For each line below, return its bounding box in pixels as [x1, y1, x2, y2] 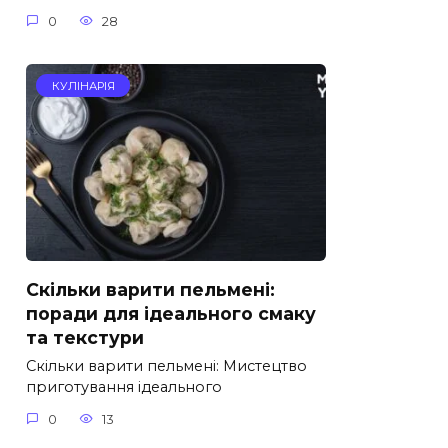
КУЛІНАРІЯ [51, 78, 115, 93]
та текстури [26, 326, 144, 348]
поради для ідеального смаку [26, 302, 316, 324]
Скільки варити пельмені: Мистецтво [26, 357, 307, 376]
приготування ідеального [26, 378, 222, 397]
